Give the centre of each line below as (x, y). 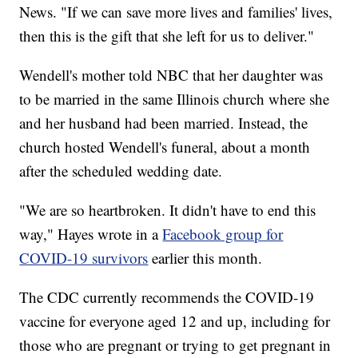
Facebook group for (223, 234)
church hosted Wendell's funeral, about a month (165, 147)
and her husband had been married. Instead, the (164, 123)
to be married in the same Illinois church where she (175, 99)
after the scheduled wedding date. (121, 171)
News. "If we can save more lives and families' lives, (176, 12)
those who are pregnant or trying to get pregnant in (175, 345)
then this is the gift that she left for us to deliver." (167, 36)
